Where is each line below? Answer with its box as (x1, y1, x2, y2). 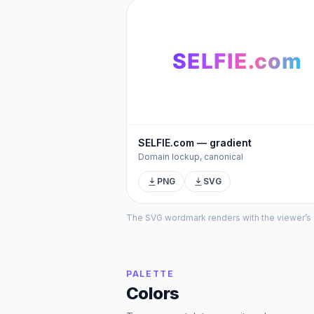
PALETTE (126, 268, 175, 279)
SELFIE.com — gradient (138, 137, 252, 149)
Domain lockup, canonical (138, 151, 243, 162)
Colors (126, 283, 179, 303)
